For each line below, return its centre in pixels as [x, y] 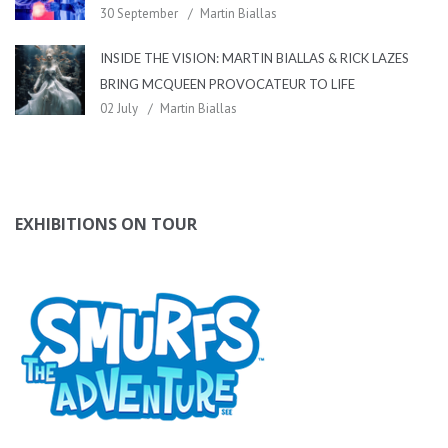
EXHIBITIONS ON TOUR [106, 224]
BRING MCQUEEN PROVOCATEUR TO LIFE [227, 84]
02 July [119, 109]
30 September [139, 14]
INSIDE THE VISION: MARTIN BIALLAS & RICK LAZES [254, 58]
